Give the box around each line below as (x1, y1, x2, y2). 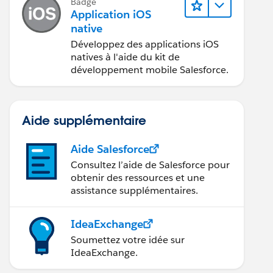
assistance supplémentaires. (71, 183, 198, 197)
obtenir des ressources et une (71, 171, 205, 184)
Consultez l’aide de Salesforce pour (71, 158, 230, 171)
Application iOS (71, 7, 151, 21)
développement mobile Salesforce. (71, 63, 229, 76)
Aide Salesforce (71, 141, 149, 156)
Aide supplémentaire (22, 112, 146, 128)
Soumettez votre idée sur (71, 233, 185, 246)
